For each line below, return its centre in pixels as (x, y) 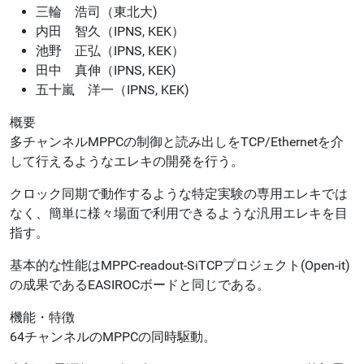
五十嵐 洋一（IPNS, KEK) (113, 89)
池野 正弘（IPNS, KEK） (110, 50)
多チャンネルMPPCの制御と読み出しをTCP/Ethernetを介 (177, 141)
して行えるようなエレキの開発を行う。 (127, 161)
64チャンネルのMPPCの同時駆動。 (113, 336)
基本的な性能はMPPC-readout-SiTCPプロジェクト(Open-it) (180, 265)
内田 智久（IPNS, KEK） (110, 31)
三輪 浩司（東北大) (97, 11)
